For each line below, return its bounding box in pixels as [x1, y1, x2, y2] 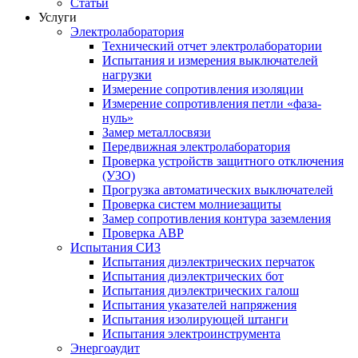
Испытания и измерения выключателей [102, 54, 318, 67]
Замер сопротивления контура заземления [102, 212, 331, 225]
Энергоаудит [70, 341, 140, 355]
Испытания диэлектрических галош [102, 284, 299, 297]
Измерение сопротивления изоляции [102, 82, 304, 96]
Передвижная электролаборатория [102, 140, 290, 153]
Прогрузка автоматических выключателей [102, 183, 333, 197]
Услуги [38, 10, 77, 24]
